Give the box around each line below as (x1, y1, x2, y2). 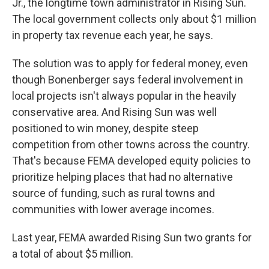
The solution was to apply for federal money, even (12, 57, 248, 70)
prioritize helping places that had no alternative (12, 171, 233, 183)
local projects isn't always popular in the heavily (12, 89, 237, 102)
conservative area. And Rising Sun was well (12, 106, 217, 118)
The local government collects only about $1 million (12, 13, 256, 25)
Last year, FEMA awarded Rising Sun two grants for (12, 231, 252, 244)
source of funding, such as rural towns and (12, 187, 215, 199)
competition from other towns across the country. (12, 138, 250, 151)
